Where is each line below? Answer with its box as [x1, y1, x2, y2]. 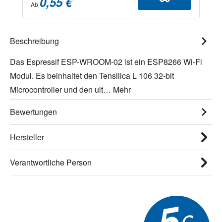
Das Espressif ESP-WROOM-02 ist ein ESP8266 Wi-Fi [10, 55, 202, 67]
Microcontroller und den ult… [10, 83, 113, 95]
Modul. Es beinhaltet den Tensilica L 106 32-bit [10, 69, 174, 81]
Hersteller [10, 131, 44, 143]
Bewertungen [10, 106, 57, 117]
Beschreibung [10, 35, 59, 47]
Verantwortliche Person [10, 156, 92, 168]
